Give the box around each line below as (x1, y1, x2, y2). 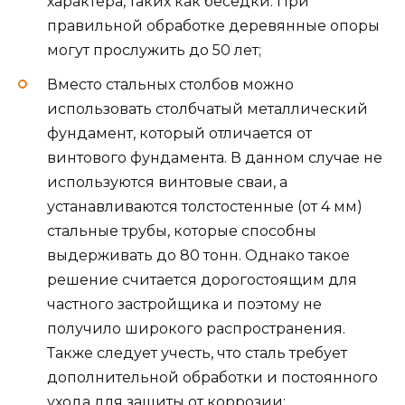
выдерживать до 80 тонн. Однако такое (47, 246, 350, 264)
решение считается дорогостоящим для (47, 270, 357, 288)
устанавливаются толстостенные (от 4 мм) (47, 197, 363, 215)
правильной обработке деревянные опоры (47, 16, 380, 34)
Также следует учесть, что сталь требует (47, 344, 347, 362)
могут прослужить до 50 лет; (47, 41, 261, 59)
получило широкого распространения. (47, 319, 345, 337)
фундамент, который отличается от (47, 124, 312, 142)
